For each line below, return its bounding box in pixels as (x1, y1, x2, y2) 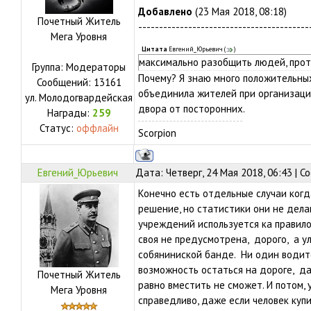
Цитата (142, 45, 167, 53)
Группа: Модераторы (32, 60, 126, 74)
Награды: (47, 106, 92, 119)
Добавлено (138, 5, 192, 18)
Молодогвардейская (39, 91, 133, 104)
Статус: (39, 121, 76, 135)
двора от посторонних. (138, 102, 245, 115)
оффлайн (76, 121, 119, 135)
